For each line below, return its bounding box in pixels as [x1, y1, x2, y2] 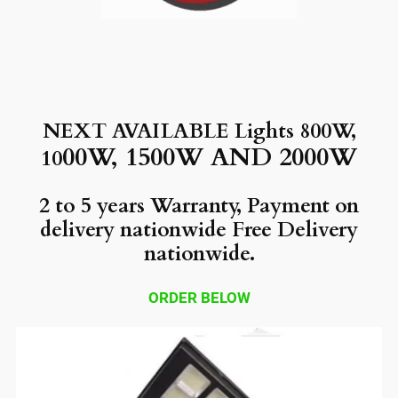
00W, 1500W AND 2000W [62, 140, 357, 175]
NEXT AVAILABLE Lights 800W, [42, 117, 356, 146]
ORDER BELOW [147, 288, 251, 306]
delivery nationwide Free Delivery [40, 215, 358, 243]
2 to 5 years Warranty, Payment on [39, 191, 359, 219]
